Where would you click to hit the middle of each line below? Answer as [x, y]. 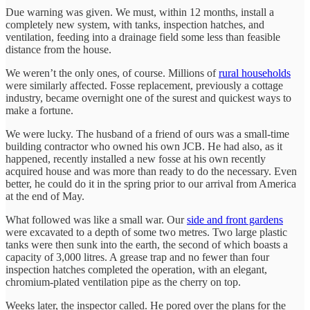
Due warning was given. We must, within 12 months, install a [140, 12]
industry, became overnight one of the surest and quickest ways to [148, 98]
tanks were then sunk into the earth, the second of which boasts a [147, 244]
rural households [255, 73]
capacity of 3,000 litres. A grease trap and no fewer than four [137, 257]
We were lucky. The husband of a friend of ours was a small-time [147, 134]
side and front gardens [235, 219]
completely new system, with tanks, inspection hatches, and [135, 24]
